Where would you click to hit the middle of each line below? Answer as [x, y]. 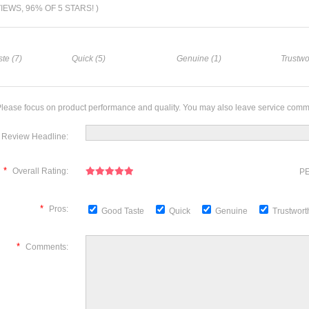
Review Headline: [35, 137]
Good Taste [124, 211]
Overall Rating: [40, 171]
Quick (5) [88, 59]
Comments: [47, 247]
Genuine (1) [199, 59]
